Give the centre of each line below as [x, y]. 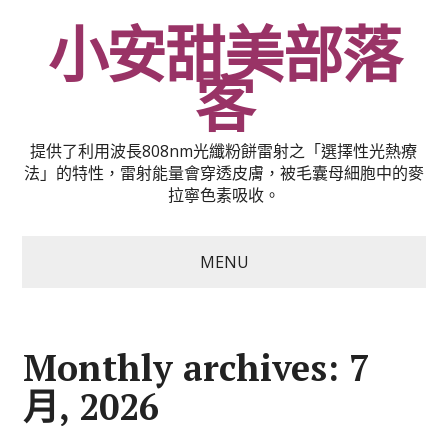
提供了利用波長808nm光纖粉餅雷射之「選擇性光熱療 [224, 151]
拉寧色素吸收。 [223, 195]
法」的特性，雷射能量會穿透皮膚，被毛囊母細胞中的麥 [223, 173]
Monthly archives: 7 [196, 367]
